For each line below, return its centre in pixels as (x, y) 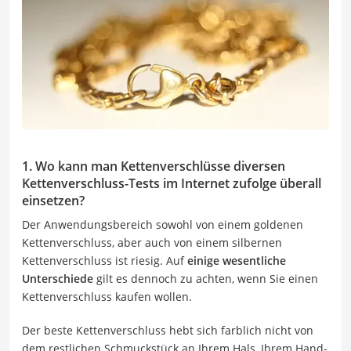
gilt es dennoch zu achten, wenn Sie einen (206, 278)
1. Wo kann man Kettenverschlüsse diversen (154, 166)
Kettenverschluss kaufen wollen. (107, 296)
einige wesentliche (237, 260)
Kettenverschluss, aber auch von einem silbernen (152, 242)
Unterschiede (58, 278)
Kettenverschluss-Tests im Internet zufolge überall (172, 183)
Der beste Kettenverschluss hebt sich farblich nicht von (168, 330)
